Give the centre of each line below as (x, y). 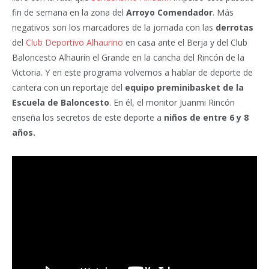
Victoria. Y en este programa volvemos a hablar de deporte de (132, 73)
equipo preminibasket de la (184, 88)
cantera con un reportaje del (68, 88)
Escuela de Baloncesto (61, 103)
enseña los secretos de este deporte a (88, 118)
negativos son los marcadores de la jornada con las (114, 28)
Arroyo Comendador (169, 13)
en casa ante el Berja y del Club (185, 43)
